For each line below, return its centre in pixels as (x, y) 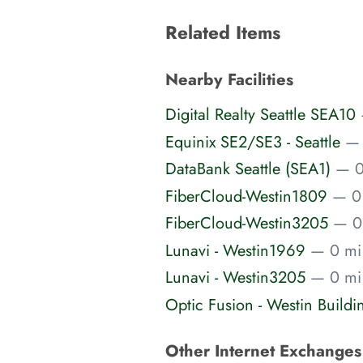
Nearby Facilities (229, 79)
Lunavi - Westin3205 (235, 278)
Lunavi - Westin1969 (235, 250)
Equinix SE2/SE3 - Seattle (253, 141)
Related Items (223, 32)
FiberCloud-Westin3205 (247, 223)
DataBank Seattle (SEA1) (248, 169)
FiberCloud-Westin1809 (246, 196)
